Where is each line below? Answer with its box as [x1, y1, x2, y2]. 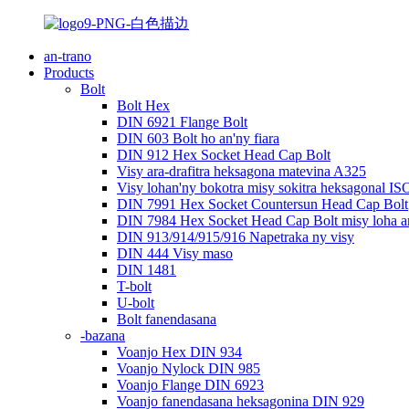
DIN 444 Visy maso [117, 246, 233, 261]
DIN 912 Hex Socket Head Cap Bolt [117, 147, 330, 163]
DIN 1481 [117, 262, 176, 278]
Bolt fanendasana [117, 311, 216, 327]
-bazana [80, 328, 125, 343]
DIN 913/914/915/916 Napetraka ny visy [117, 229, 354, 245]
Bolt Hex [117, 98, 170, 113]
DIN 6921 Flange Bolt [117, 114, 247, 130]
